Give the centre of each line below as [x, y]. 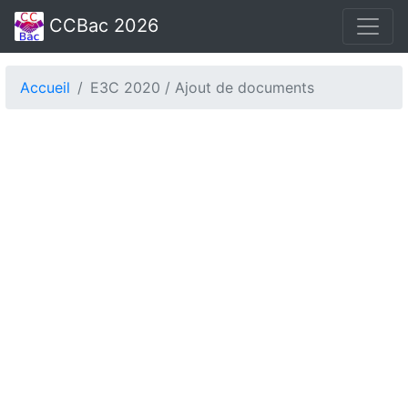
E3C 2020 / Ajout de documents [202, 87]
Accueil [45, 87]
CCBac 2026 [101, 25]
